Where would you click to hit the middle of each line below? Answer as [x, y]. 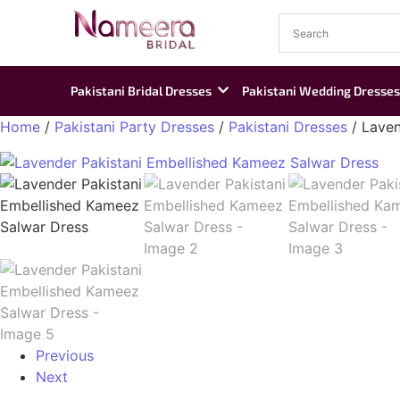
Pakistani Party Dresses [134, 127]
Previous [65, 355]
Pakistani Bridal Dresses [141, 91]
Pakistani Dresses [288, 127]
